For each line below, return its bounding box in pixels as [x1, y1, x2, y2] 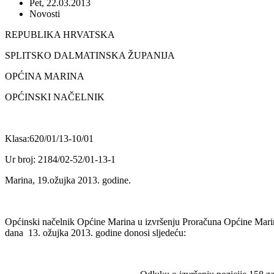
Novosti [29, 8, 60, 19]
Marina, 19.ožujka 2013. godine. [5, 174, 131, 185]
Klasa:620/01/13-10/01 [5, 133, 94, 144]
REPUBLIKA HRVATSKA [5, 29, 115, 40]
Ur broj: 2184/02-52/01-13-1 [5, 154, 116, 165]
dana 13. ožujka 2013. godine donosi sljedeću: [5, 227, 186, 238]
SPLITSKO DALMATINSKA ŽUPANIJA [5, 50, 175, 61]
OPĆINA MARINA [5, 70, 84, 81]
